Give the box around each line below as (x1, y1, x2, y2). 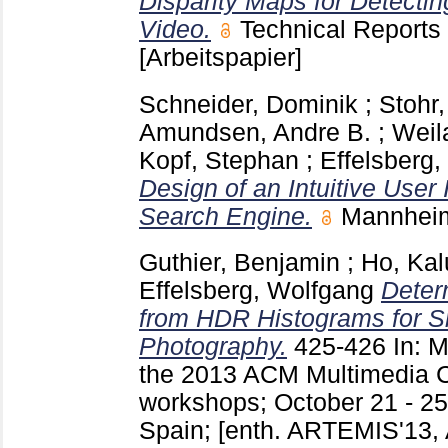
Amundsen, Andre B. (139, 118, 371, 146)
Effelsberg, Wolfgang (139, 277, 374, 305)
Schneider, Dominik (139, 90, 358, 118)
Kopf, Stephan (139, 146, 299, 174)
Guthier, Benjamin (139, 249, 340, 277)
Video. (139, 15, 211, 43)
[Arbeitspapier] (139, 43, 302, 71)
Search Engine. (139, 202, 312, 230)
